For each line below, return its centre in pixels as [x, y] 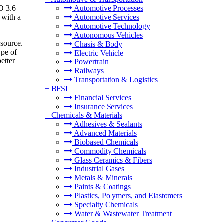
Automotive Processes [108, 8]
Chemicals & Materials [87, 115]
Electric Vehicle [98, 53]
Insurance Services [103, 106]
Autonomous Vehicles [108, 35]
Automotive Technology [111, 26]
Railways [88, 71]
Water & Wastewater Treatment [122, 213]
